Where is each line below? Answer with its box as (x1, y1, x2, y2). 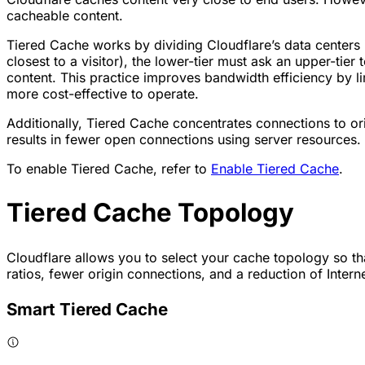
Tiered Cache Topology (7, 197, 294, 229)
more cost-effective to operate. (7, 85, 199, 102)
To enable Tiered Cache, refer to (7, 160, 211, 177)
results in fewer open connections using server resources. (7, 130, 361, 147)
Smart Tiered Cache (7, 298, 168, 319)
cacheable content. (7, 7, 123, 24)
